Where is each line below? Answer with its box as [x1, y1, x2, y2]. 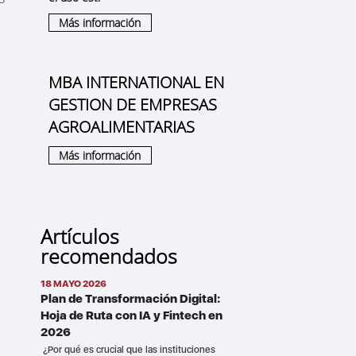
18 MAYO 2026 [40, 277, 106, 289]
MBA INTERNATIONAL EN [48, 72, 224, 94]
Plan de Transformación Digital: [40, 291, 220, 306]
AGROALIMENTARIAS [48, 116, 195, 138]
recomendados [40, 242, 177, 269]
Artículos [40, 222, 119, 250]
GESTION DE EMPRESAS [48, 94, 217, 116]
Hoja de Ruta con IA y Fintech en [40, 308, 222, 323]
